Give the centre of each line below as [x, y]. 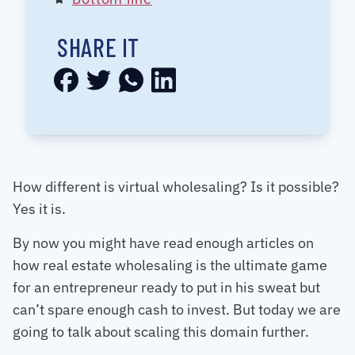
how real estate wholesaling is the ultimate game [170, 265]
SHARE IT [99, 47]
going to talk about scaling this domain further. [161, 331]
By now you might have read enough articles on [163, 242]
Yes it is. [39, 209]
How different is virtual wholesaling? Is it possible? [176, 187]
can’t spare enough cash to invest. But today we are [177, 309]
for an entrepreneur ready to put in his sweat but [166, 287]
